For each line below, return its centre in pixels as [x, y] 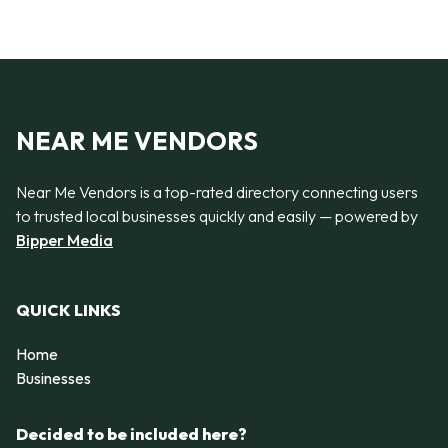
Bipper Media [64, 240]
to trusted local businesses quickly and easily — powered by [217, 216]
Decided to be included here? [131, 434]
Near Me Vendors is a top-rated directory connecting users [217, 192]
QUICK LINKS [68, 310]
